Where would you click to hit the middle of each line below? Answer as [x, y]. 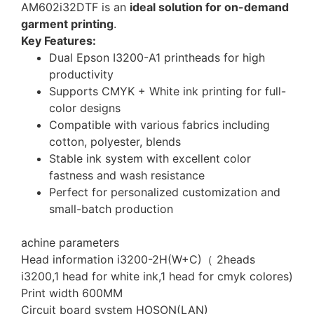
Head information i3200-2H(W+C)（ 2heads [138, 260]
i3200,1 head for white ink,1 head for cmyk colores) [157, 277]
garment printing [67, 24]
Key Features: [59, 41]
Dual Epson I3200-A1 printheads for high [157, 58]
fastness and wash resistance [127, 176]
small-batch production [111, 209]
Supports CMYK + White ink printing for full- [168, 91]
